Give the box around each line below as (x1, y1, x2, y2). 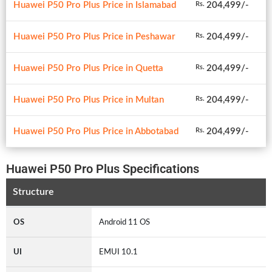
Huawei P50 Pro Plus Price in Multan (13, 95, 164, 104)
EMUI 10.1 (99, 247, 141, 256)
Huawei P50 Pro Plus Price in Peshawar (13, 32, 175, 41)
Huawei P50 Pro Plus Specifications (6, 161, 199, 176)
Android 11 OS (99, 217, 154, 226)
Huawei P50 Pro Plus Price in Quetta (13, 63, 163, 73)
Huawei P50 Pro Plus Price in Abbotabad (13, 126, 178, 136)
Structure (12, 187, 54, 197)
